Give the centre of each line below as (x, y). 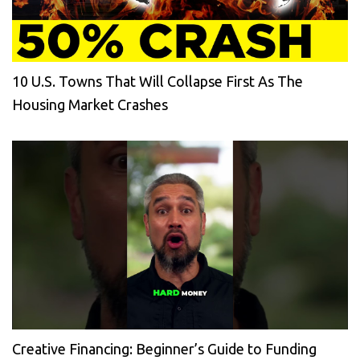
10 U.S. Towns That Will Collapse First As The (157, 82)
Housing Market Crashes (90, 105)
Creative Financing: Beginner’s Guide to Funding (164, 349)
